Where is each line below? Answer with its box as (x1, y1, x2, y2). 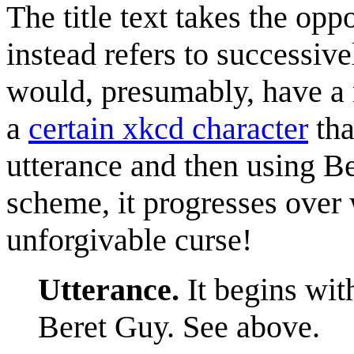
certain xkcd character (28, 110, 308, 146)
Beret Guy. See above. (38, 308, 320, 345)
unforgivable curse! (6, 221, 252, 258)
